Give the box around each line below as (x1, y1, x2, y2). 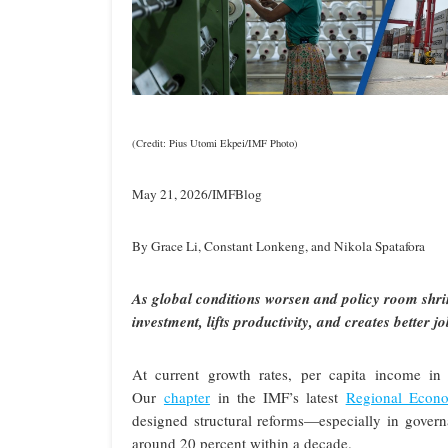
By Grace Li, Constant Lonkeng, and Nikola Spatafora (132, 237, 425, 256)
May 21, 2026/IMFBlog (132, 185, 262, 204)
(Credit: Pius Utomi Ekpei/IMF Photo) (132, 136, 298, 151)
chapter (163, 387, 210, 408)
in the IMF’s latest (209, 387, 346, 408)
